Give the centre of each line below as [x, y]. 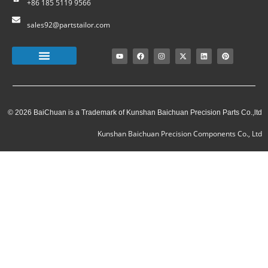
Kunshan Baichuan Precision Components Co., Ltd [180, 134]
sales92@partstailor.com [68, 25]
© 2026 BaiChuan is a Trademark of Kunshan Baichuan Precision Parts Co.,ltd [135, 113]
